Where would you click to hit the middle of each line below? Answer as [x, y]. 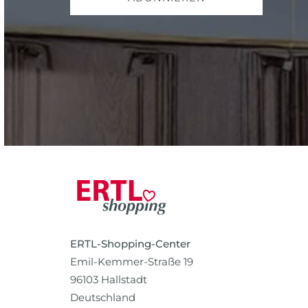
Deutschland [103, 298]
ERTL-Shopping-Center [130, 244]
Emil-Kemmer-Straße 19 [132, 262]
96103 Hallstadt [109, 280]
